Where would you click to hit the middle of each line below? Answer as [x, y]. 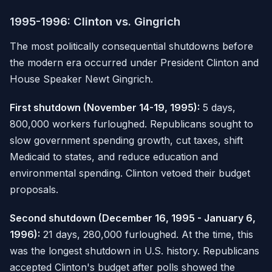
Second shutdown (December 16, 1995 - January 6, [133, 218]
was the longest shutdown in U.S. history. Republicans [134, 251]
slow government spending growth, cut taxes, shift [126, 141]
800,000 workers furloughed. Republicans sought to [131, 124]
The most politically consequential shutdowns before [131, 46]
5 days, [218, 108]
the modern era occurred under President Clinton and [134, 63]
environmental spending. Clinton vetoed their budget [130, 173]
